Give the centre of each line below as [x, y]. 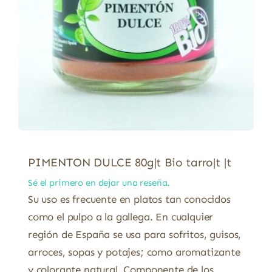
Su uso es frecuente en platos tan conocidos [129, 199]
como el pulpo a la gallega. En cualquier [121, 217]
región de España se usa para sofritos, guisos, [135, 235]
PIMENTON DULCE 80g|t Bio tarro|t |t [130, 163]
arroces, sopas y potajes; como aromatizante [134, 252]
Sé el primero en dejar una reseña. [99, 183]
